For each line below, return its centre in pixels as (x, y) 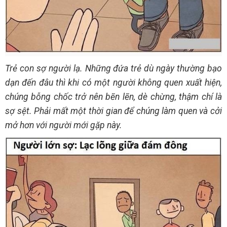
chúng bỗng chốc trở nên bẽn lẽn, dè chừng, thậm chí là (113, 97)
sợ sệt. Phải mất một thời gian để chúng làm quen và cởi (113, 111)
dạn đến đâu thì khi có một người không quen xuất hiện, (113, 82)
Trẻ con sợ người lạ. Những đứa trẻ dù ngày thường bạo (113, 68)
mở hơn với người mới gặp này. (64, 125)
